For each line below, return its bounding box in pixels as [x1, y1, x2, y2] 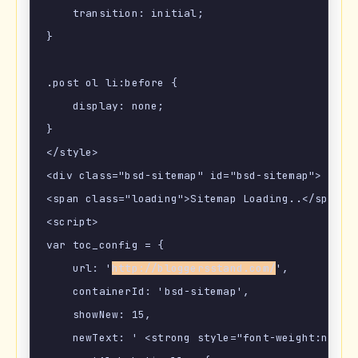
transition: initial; [46, 6, 204, 21]
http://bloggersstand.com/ [112, 261, 276, 276]
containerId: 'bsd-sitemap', [46, 284, 250, 299]
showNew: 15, [46, 308, 152, 322]
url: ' [46, 261, 112, 276]
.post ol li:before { [46, 76, 177, 90]
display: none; [46, 99, 165, 113]
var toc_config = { [46, 238, 165, 253]
